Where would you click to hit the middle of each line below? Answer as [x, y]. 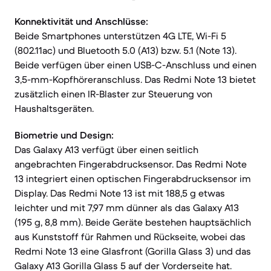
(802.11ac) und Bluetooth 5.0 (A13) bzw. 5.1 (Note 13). [126, 50]
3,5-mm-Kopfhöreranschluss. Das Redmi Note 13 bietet [135, 79]
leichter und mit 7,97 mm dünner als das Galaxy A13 [127, 207]
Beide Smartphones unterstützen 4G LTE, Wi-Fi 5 [120, 36]
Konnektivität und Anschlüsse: [81, 21]
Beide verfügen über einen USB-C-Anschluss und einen [135, 65]
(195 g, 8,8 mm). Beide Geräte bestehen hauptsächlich [133, 222]
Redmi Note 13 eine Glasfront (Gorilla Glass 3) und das [133, 251]
